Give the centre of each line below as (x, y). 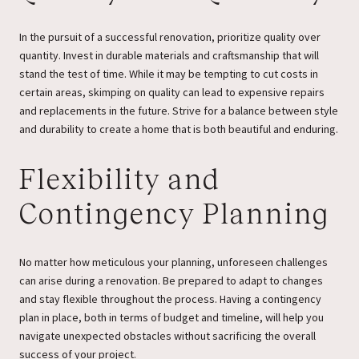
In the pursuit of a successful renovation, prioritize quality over (170, 37)
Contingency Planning (174, 214)
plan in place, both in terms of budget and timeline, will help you (171, 318)
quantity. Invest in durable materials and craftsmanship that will (169, 56)
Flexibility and (120, 180)
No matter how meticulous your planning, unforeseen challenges (173, 262)
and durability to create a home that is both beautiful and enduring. (179, 129)
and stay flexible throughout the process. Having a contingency (170, 299)
